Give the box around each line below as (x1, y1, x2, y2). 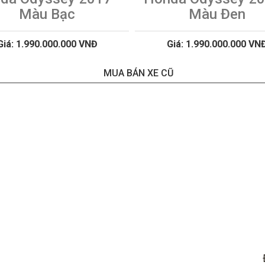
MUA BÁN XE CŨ (104, 67, 173, 79)
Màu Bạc (19, 6, 75, 23)
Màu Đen (188, 6, 245, 23)
